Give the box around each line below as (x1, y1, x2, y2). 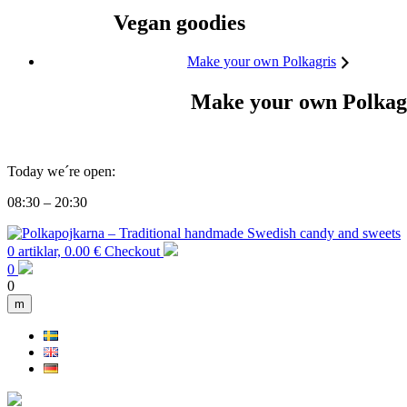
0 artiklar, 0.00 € (7, 243, 104, 259)
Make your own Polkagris (187, 53, 336, 69)
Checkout (104, 243, 164, 259)
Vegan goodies (114, 11, 245, 35)
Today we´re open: (7, 163, 115, 179)
